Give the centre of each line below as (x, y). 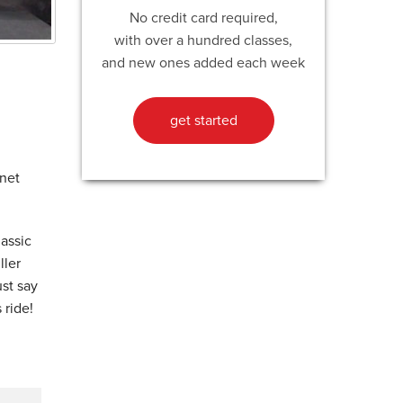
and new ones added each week (203, 63)
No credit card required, (203, 18)
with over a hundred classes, (203, 40)
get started (203, 120)
